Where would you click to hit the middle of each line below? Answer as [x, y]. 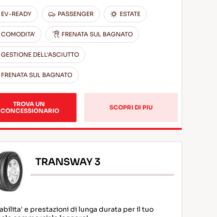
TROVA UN [30, 104]
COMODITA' [18, 34]
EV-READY [16, 14]
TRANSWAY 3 [68, 162]
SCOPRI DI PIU [131, 107]
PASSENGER [76, 14]
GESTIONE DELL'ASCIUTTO [40, 54]
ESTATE [130, 14]
